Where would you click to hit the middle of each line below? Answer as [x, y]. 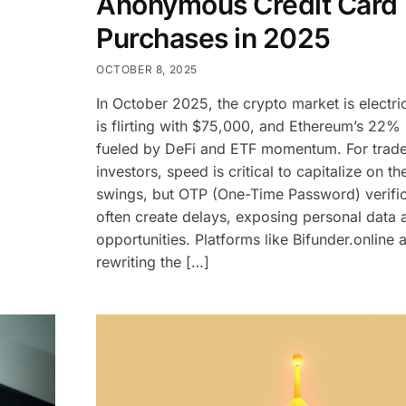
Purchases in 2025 [213, 38]
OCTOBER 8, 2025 [147, 69]
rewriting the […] [153, 261]
